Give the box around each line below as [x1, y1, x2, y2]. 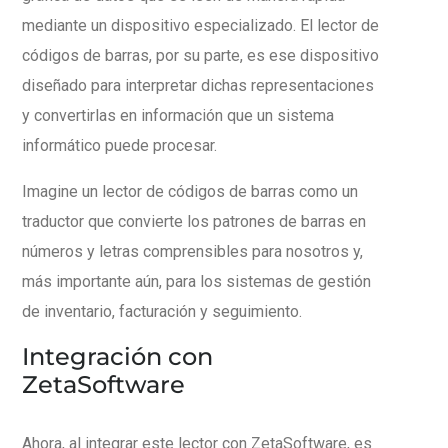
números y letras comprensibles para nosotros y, [22, 241, 363, 261]
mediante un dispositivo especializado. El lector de [22, 15, 379, 35]
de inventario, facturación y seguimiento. [22, 301, 302, 321]
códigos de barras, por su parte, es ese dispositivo [22, 45, 379, 65]
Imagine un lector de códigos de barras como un [22, 181, 358, 201]
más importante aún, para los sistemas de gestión [22, 271, 371, 291]
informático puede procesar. [22, 135, 217, 155]
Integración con [22, 341, 213, 371]
